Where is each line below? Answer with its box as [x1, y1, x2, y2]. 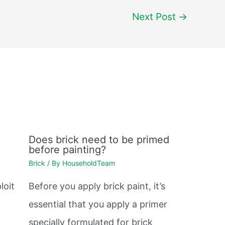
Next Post [132, 10, 179, 23]
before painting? [28, 144, 106, 156]
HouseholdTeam [62, 159, 115, 168]
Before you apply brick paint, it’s [28, 181, 165, 192]
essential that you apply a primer [28, 199, 167, 210]
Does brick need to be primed [28, 134, 169, 146]
